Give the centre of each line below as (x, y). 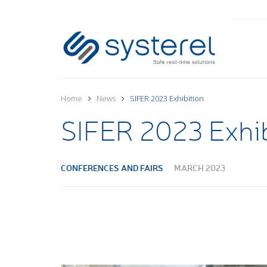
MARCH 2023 (200, 167)
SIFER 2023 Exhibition (167, 98)
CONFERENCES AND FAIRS (112, 167)
